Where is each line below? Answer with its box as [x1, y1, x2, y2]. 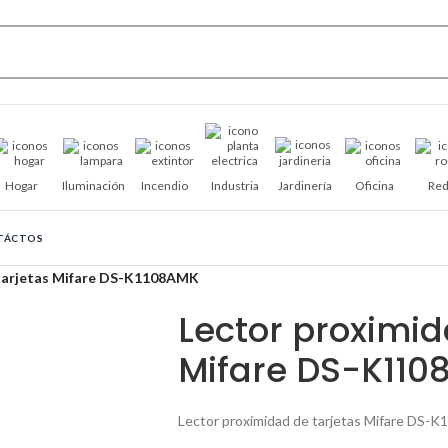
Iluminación [61, 177, 125, 193]
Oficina [355, 177, 394, 193]
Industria [210, 177, 259, 193]
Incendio [141, 177, 188, 193]
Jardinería [277, 177, 332, 193]
